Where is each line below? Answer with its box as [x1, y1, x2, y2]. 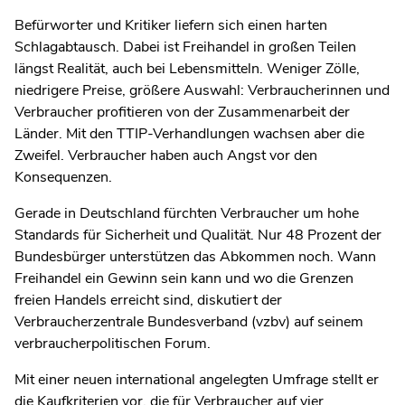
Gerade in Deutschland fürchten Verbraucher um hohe [14, 202, 359, 223]
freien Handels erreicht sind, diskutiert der [14, 289, 282, 310]
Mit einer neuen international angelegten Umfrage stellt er [14, 369, 379, 390]
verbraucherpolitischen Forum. [14, 333, 211, 353]
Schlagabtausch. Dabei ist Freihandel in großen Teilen [14, 36, 356, 57]
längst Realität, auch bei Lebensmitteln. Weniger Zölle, [14, 58, 360, 79]
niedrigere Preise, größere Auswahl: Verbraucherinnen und [14, 80, 390, 100]
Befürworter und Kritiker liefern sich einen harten [14, 14, 327, 35]
